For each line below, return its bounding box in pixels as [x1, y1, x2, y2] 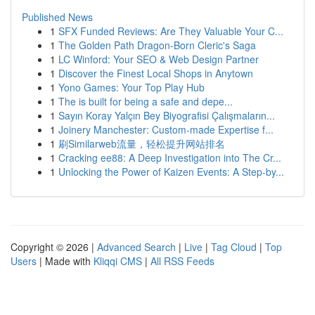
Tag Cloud [211, 240, 257, 254]
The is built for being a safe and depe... [58, 94, 233, 108]
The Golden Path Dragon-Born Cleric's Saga [58, 38, 256, 52]
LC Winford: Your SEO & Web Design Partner [58, 52, 259, 66]
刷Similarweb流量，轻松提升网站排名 [58, 136, 225, 150]
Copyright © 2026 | [11, 240, 97, 254]
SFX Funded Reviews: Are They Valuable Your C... [58, 24, 283, 38]
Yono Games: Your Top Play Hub [58, 80, 205, 94]
